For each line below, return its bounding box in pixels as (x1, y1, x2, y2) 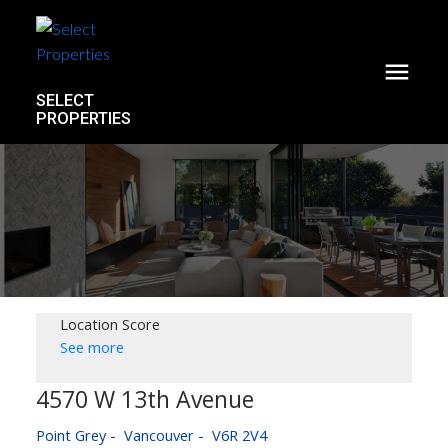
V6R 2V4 (211, 425, 267, 446)
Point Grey (35, 425, 106, 446)
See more (59, 337, 124, 358)
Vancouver (123, 425, 194, 446)
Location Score (59, 314, 160, 335)
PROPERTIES (35, 109, 131, 128)
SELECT (35, 91, 94, 110)
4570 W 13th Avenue (35, 383, 254, 416)
